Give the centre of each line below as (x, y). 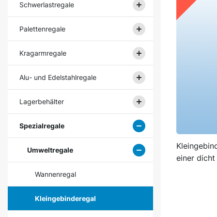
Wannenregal (55, 174)
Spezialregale (42, 126)
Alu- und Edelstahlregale (58, 77)
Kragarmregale (43, 53)
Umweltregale (50, 150)
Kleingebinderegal (65, 198)
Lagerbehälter (42, 101)
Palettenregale (42, 29)
